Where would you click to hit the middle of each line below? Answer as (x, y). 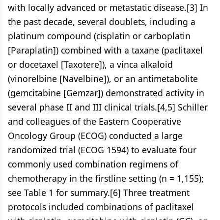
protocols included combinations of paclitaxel (101, 207)
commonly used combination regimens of (93, 164)
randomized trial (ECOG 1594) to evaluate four (102, 150)
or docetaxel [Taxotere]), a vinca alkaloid (90, 64)
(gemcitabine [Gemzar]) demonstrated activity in (106, 93)
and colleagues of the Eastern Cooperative (95, 121)
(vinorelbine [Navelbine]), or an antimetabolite (103, 79)
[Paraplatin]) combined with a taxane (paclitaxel (105, 50)
